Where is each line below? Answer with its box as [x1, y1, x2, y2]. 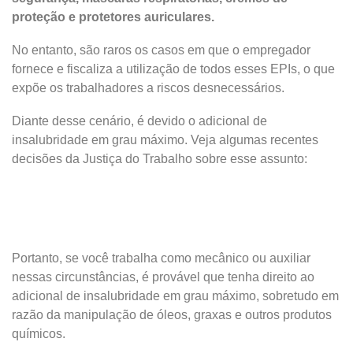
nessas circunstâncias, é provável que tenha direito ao [12, 270, 314, 284]
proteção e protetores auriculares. [12, 10, 214, 24]
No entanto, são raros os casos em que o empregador [12, 43, 310, 57]
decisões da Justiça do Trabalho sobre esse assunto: [12, 152, 307, 165]
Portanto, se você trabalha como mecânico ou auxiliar [12, 251, 310, 265]
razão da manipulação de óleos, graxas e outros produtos [12, 308, 332, 321]
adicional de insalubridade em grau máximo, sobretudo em [12, 289, 339, 303]
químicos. [12, 327, 65, 340]
